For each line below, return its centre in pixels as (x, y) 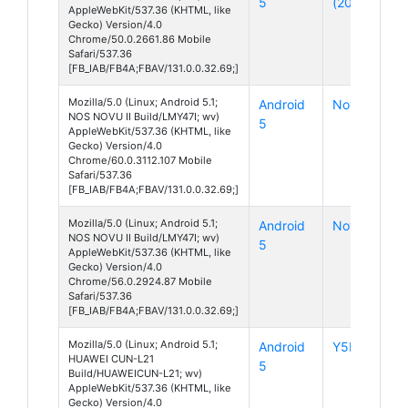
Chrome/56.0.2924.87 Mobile (140, 281)
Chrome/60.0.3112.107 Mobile (140, 160)
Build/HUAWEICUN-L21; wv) (135, 373)
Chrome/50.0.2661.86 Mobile (140, 39)
